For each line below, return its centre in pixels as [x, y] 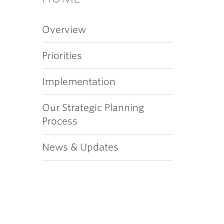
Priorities [62, 56]
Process [59, 121]
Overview [64, 30]
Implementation [78, 82]
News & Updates [80, 147]
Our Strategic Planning [93, 108]
